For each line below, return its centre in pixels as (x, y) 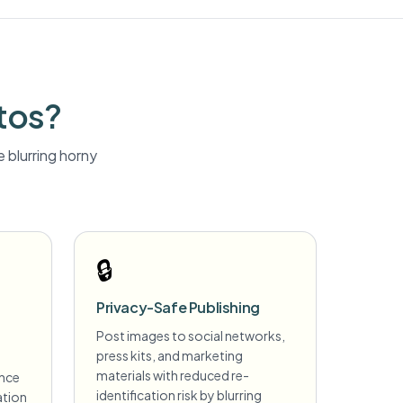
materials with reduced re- (173, 375)
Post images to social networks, (191, 336)
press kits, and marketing (170, 355)
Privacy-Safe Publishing (178, 307)
